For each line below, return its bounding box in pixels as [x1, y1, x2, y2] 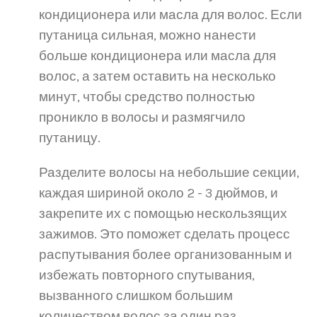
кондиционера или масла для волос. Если [39, 7, 302, 23]
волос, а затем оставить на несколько [39, 69, 276, 84]
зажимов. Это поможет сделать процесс [39, 226, 290, 242]
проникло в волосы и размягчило [39, 110, 246, 125]
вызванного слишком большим [39, 288, 233, 304]
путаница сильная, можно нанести [39, 28, 256, 43]
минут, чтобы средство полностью [39, 89, 255, 105]
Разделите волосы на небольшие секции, [39, 165, 299, 180]
